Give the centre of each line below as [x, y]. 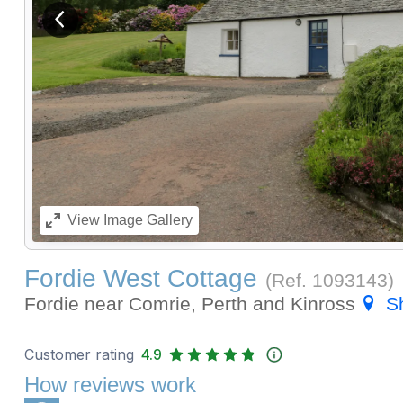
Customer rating [79, 355]
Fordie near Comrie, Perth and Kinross [192, 304]
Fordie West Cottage [140, 279]
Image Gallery [146, 220]
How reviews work [110, 385]
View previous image [121, 26]
